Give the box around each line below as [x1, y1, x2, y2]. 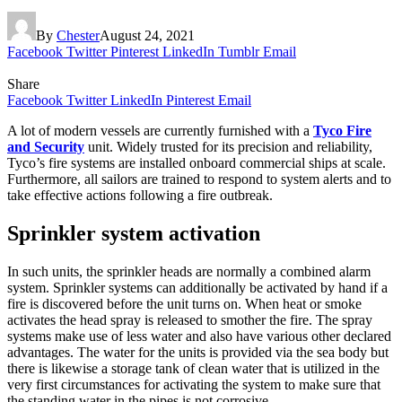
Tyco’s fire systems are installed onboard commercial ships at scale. [7, 154, 386, 170]
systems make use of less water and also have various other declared [7, 328, 391, 344]
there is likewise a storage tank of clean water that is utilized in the [7, 360, 380, 376]
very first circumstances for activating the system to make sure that [7, 376, 380, 392]
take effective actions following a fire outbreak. [7, 187, 273, 203]
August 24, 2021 [100, 27, 195, 43]
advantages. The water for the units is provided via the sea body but [7, 344, 389, 360]
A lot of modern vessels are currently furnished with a [7, 122, 313, 138]
